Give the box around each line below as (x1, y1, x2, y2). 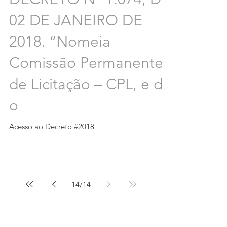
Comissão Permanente (9, 54, 163, 72)
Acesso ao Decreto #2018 (9, 122, 94, 131)
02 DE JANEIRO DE (9, 11, 142, 29)
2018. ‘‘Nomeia (9, 32, 110, 51)
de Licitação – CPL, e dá (9, 75, 171, 93)
